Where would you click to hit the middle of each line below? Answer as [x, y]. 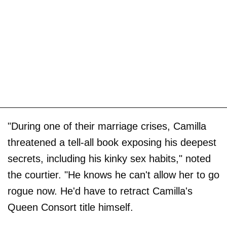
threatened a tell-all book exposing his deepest [112, 142]
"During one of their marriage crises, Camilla [107, 126]
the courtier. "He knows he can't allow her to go [113, 175]
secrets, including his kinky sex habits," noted [109, 158]
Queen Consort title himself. [70, 207]
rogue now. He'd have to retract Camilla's [100, 191]
